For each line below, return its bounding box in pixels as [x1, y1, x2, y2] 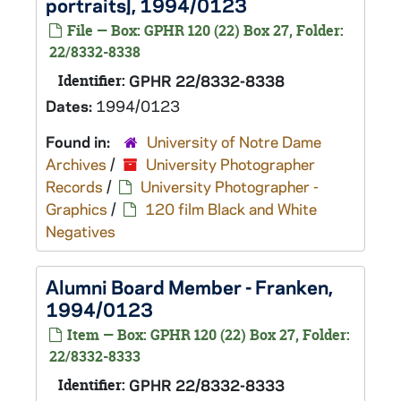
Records [46, 176, 103, 196]
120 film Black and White [145, 199, 317, 218]
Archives [46, 154, 107, 174]
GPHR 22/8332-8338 [129, 71, 285, 90]
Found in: [46, 132, 114, 151]
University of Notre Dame [147, 132, 321, 151]
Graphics [46, 199, 107, 218]
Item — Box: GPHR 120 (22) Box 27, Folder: [64, 325, 350, 345]
